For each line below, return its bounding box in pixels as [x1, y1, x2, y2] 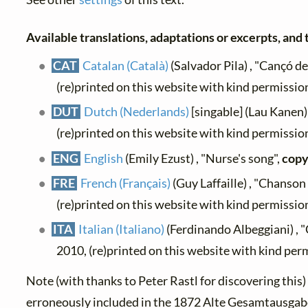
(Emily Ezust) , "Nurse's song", [122, 151, 282, 166]
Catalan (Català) [82, 58, 168, 74]
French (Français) [80, 176, 170, 191]
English [83, 151, 123, 166]
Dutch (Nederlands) [83, 104, 189, 120]
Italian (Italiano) [78, 222, 164, 237]
